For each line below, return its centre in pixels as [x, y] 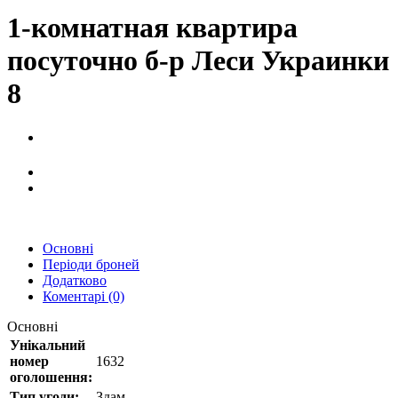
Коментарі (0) [84, 296]
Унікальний [48, 345]
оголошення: [51, 377]
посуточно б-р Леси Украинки [198, 61]
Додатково [75, 280]
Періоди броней [91, 264]
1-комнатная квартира [152, 28]
